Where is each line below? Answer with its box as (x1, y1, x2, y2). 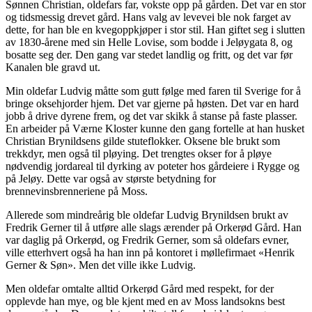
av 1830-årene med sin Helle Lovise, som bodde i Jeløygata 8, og (6, 36, 292, 49)
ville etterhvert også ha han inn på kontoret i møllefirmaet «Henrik (6, 247, 295, 259)
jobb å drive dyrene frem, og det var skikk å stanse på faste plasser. (6, 110, 297, 123)
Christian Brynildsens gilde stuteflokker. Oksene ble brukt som (6, 135, 280, 148)
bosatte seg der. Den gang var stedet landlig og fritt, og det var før (6, 49, 292, 61)
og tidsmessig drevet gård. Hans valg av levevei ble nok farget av (6, 11, 291, 24)
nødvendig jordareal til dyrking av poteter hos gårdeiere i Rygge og (6, 160, 299, 173)
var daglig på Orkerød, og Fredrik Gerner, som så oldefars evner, (6, 234, 289, 247)
